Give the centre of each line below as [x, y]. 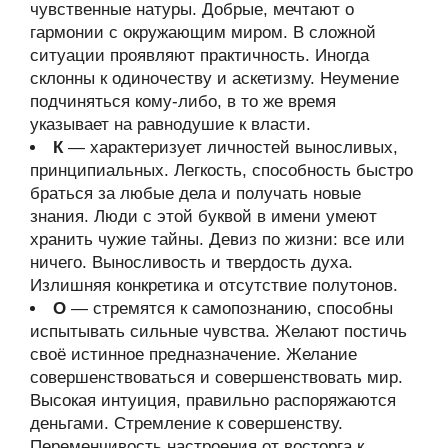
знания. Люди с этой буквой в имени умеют [203, 216]
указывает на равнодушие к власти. [170, 124]
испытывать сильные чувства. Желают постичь [218, 331]
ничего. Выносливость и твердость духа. [191, 262]
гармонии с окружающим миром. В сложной [203, 32]
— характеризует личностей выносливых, [230, 147]
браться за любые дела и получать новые [195, 193]
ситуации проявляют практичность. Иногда [199, 55]
